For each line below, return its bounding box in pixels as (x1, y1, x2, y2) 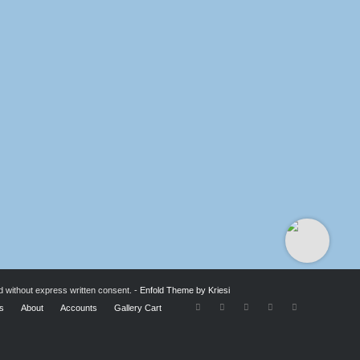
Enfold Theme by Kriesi (140, 285, 230, 296)
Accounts (60, 303, 97, 313)
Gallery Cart (114, 303, 162, 313)
